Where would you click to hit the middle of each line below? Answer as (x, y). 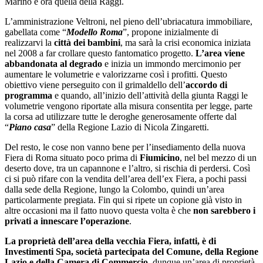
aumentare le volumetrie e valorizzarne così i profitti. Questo (116, 74)
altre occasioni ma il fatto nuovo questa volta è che (99, 210)
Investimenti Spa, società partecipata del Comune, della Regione (131, 251)
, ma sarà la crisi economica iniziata (186, 42)
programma (28, 95)
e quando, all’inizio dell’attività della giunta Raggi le (150, 95)
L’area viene (220, 53)
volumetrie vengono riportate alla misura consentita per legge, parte (129, 106)
